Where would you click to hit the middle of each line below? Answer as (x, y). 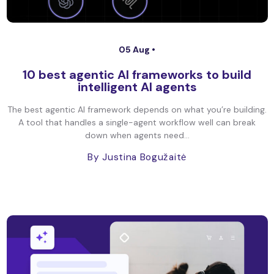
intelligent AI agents (137, 87)
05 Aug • (137, 50)
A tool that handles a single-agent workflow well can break (137, 122)
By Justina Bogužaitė (137, 157)
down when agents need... (137, 135)
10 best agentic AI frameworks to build (137, 75)
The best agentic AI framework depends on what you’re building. (137, 109)
